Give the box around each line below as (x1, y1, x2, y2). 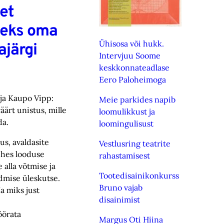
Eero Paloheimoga (99, 74, 166, 84)
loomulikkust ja (99, 106, 155, 116)
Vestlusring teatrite (99, 138, 171, 148)
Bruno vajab (99, 182, 143, 192)
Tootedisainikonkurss (99, 170, 179, 180)
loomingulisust (99, 118, 154, 128)
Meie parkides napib (99, 94, 176, 104)
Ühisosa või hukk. (99, 38, 164, 48)
